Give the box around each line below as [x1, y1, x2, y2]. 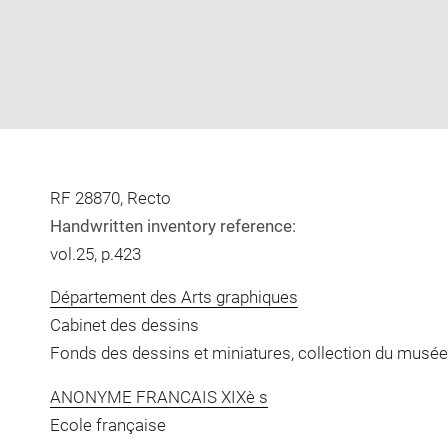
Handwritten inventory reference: [49, 215, 296, 236]
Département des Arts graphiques [49, 287, 298, 307]
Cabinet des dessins [49, 315, 199, 335]
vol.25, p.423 [49, 243, 141, 264]
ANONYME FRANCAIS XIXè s [49, 386, 268, 407]
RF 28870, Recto [49, 187, 171, 208]
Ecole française [49, 414, 166, 435]
